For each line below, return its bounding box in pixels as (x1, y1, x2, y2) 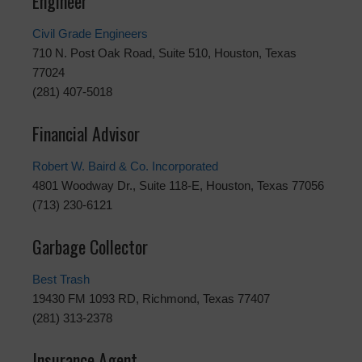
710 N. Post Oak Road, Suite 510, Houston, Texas (32, 46, 297, 61)
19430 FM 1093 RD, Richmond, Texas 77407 (32, 292, 270, 306)
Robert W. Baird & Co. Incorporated (32, 159, 218, 174)
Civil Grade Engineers (32, 27, 148, 41)
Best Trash (32, 272, 90, 287)
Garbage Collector (32, 234, 148, 260)
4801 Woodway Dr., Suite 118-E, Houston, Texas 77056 (32, 179, 324, 193)
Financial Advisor (32, 120, 140, 147)
